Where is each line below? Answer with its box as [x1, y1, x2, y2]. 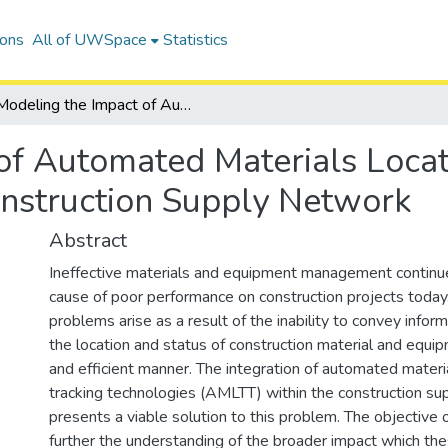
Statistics [162, 29, 228, 51]
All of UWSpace [31, 29, 147, 51]
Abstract [49, 227, 127, 254]
